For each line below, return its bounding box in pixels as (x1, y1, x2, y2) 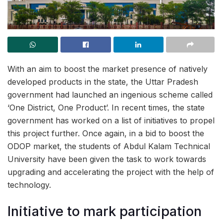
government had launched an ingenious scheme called (7, 89, 213, 100)
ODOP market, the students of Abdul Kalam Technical (7, 141, 210, 151)
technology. (7, 179, 51, 190)
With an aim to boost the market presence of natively (7, 63, 208, 74)
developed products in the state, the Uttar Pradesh (7, 76, 198, 87)
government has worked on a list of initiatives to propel (7, 115, 215, 125)
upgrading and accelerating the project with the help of (7, 166, 214, 177)
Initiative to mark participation (7, 203, 202, 220)
